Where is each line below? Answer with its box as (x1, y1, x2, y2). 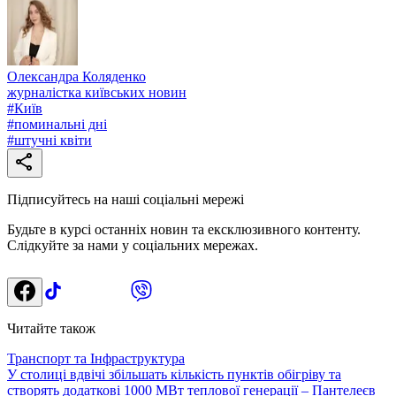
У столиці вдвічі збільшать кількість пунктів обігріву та (7, 366, 341, 382)
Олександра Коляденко (7, 68, 146, 84)
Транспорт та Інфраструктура (7, 350, 185, 366)
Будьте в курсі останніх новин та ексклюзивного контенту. (7, 221, 361, 237)
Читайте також (7, 320, 95, 336)
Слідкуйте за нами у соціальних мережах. (7, 237, 258, 253)
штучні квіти (14, 132, 92, 148)
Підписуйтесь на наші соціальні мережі (7, 191, 244, 207)
